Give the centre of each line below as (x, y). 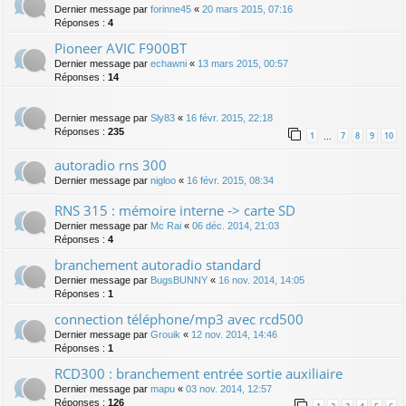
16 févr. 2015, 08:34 (230, 181)
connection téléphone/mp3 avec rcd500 (179, 319)
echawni (169, 63)
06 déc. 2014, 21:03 (236, 226)
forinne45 (171, 9)
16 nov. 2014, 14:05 (261, 280)
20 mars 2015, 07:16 (247, 9)
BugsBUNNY (179, 280)
